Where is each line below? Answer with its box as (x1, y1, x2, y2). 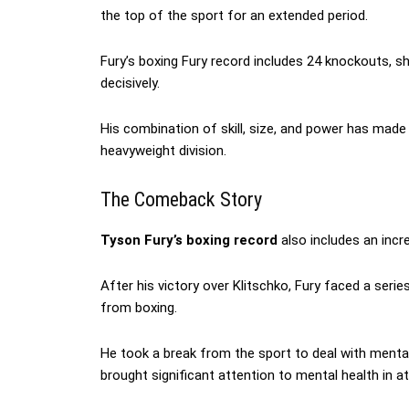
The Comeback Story (100, 188, 262, 212)
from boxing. (100, 299, 177, 317)
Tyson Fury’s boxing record (100, 232, 278, 249)
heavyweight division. (100, 142, 226, 160)
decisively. (100, 75, 160, 92)
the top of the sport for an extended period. (100, 7, 368, 25)
